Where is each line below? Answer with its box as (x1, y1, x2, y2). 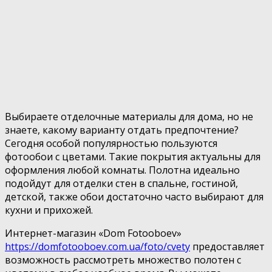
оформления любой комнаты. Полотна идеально (5, 163, 240, 177)
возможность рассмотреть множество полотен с (5, 253, 241, 267)
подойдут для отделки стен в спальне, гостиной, (5, 177, 238, 191)
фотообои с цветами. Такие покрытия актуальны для (5, 150, 260, 164)
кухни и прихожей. (5, 203, 93, 217)
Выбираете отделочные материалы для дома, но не (5, 110, 253, 124)
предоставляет (190, 240, 265, 254)
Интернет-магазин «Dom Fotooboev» (5, 226, 182, 240)
